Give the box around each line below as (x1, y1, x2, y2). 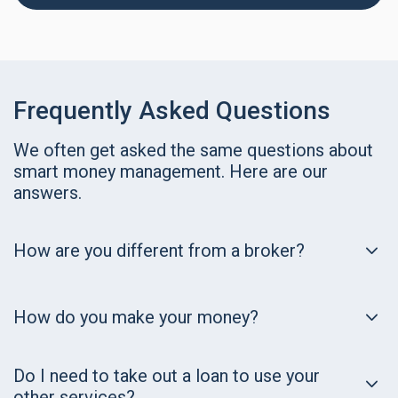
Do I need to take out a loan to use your (13, 364, 320, 386)
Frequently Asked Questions (13, 95, 330, 125)
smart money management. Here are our (13, 160, 328, 182)
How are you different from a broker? (13, 240, 305, 262)
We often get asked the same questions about (13, 139, 373, 161)
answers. (13, 181, 82, 203)
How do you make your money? (13, 306, 259, 329)
